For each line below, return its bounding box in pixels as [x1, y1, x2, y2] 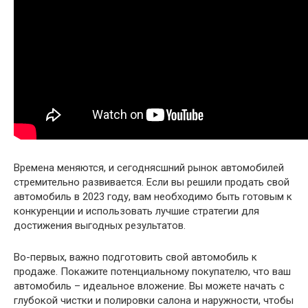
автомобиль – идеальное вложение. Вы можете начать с [14, 279, 285, 292]
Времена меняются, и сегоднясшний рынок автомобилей [14, 161, 284, 174]
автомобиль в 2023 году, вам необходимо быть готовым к [14, 190, 292, 203]
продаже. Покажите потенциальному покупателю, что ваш [14, 265, 291, 278]
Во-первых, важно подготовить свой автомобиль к [14, 250, 257, 263]
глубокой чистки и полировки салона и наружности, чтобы [14, 294, 294, 307]
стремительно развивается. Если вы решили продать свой [14, 175, 289, 188]
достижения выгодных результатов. [14, 219, 186, 232]
